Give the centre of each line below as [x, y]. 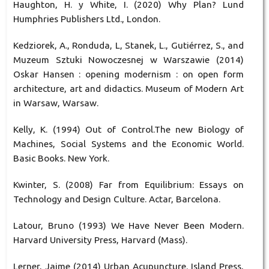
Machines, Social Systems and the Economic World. [128, 144]
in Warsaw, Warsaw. [56, 103]
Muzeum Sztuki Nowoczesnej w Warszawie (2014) [128, 59]
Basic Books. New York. [61, 158]
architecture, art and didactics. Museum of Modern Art [128, 88]
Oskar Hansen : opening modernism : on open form [128, 74]
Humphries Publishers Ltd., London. [86, 19]
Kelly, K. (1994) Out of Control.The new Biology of [128, 129]
